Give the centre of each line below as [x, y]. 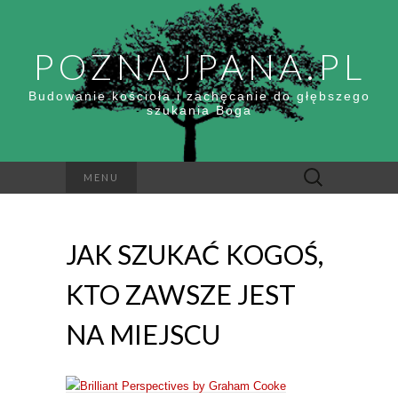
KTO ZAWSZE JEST [181, 294]
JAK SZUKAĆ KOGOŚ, [195, 254]
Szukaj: [314, 171]
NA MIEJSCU [143, 334]
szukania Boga [199, 110]
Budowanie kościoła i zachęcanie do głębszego [199, 96]
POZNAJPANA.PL [199, 67]
